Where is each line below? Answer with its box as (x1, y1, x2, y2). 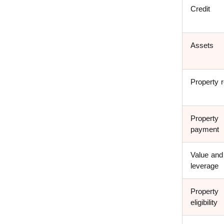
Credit (190, 4, 210, 13)
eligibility (190, 198, 217, 207)
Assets (190, 41, 213, 50)
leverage (190, 161, 218, 170)
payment (190, 125, 219, 134)
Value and (190, 150, 223, 159)
